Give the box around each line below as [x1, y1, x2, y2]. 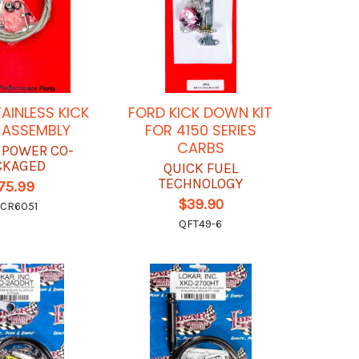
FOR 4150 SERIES [144, 120, 256, 141]
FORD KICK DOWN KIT [128, 103, 273, 123]
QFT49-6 [179, 217, 223, 232]
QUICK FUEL [163, 159, 238, 178]
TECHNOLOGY [158, 175, 243, 193]
